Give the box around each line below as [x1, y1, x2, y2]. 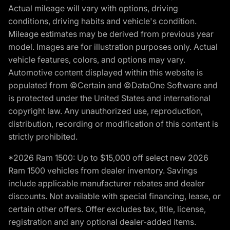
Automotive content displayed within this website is [8, 67, 203, 78]
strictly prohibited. [8, 131, 78, 142]
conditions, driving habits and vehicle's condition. [8, 15, 197, 26]
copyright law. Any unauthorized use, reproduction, [8, 105, 203, 116]
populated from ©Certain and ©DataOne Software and [8, 80, 218, 90]
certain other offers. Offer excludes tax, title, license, [8, 203, 206, 214]
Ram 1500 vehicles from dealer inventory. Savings [8, 165, 197, 176]
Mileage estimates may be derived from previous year [8, 28, 214, 39]
